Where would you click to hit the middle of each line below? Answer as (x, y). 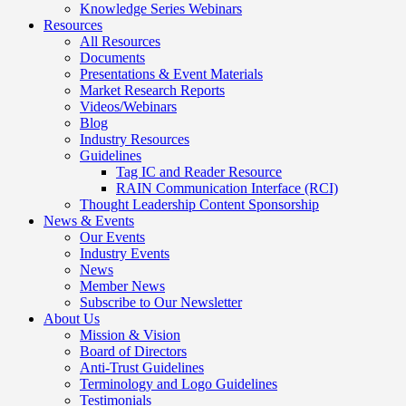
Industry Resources (135, 139)
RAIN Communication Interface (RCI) (227, 188)
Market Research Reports (152, 90)
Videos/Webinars (128, 106)
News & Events (89, 221)
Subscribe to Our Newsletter (161, 302)
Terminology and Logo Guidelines (179, 384)
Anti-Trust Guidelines (142, 367)
